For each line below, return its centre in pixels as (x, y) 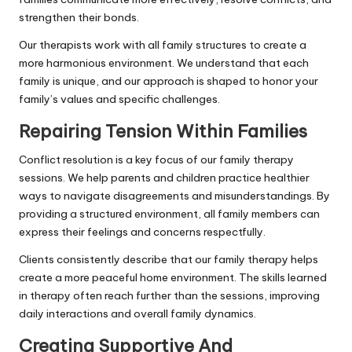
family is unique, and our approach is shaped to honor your (169, 81)
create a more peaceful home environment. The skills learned (173, 277)
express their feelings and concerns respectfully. (142, 231)
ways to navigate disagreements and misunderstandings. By (174, 195)
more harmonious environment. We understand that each (164, 62)
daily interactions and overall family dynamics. (137, 313)
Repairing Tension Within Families (163, 131)
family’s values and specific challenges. (119, 99)
